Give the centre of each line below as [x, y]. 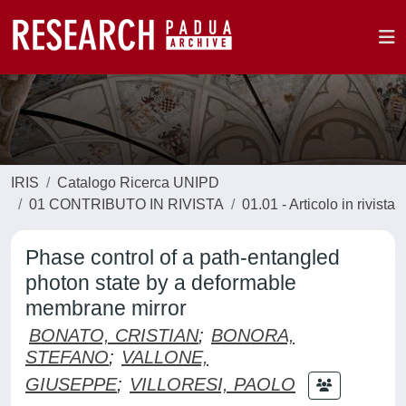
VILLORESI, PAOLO [213, 384]
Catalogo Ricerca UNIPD [138, 183]
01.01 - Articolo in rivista [319, 204]
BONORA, [253, 335]
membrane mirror [106, 308]
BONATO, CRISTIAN [114, 335]
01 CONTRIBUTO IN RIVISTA [126, 204]
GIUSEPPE [71, 384]
